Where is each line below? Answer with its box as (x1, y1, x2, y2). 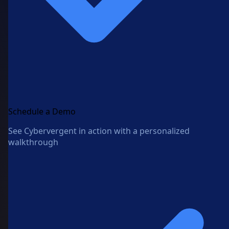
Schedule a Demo (8, 106, 76, 118)
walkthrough (8, 136, 58, 148)
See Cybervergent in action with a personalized (8, 125, 190, 137)
